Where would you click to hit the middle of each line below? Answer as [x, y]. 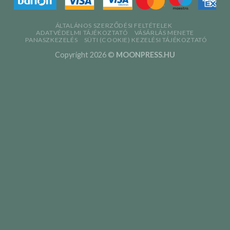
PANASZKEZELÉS [52, 40]
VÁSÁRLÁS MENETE [164, 33]
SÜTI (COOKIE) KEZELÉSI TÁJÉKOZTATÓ [146, 40]
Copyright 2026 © [85, 55]
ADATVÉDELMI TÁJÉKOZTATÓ [82, 33]
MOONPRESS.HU [146, 55]
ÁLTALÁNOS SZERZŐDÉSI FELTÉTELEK [114, 26]
